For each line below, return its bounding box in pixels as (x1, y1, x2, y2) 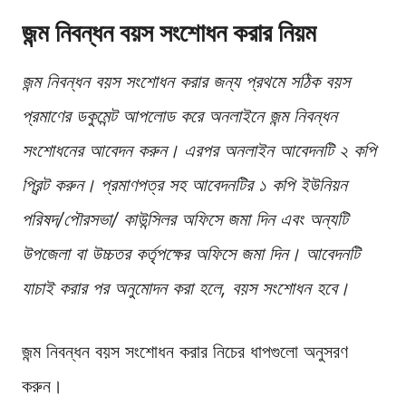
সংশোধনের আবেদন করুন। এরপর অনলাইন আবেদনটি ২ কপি (22, 140, 376, 162)
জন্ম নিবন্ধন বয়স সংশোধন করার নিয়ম (22, 17, 316, 49)
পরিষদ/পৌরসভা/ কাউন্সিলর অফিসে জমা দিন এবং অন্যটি (22, 208, 348, 231)
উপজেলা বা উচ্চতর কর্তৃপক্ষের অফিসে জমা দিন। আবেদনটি (22, 243, 360, 266)
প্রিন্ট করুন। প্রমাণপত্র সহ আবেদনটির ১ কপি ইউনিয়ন (22, 174, 347, 197)
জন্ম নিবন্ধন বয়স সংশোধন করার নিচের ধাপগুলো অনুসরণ (22, 341, 348, 363)
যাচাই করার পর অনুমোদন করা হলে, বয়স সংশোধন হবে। (22, 277, 349, 300)
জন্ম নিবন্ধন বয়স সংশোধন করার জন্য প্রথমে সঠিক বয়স (22, 71, 350, 93)
